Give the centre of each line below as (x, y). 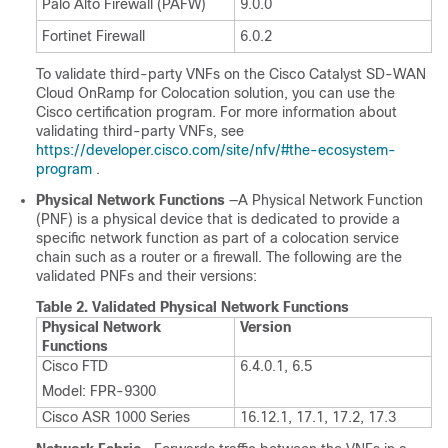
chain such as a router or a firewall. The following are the (219, 256)
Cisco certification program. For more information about (216, 111)
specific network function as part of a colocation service (217, 237)
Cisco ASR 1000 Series (116, 416)
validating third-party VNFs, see (140, 130)
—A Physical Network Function (326, 199)
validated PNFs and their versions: (146, 275)
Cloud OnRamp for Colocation (133, 92)
